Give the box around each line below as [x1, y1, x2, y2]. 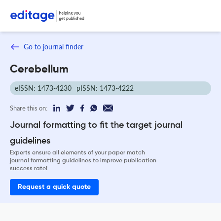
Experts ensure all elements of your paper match [10, 149, 145, 156]
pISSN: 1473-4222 [76, 83, 134, 92]
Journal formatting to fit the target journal [10, 120, 183, 130]
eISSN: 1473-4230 [15, 83, 72, 92]
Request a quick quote [18, 184, 91, 190]
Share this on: [10, 104, 47, 112]
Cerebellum [10, 64, 69, 75]
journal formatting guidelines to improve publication [10, 157, 156, 164]
